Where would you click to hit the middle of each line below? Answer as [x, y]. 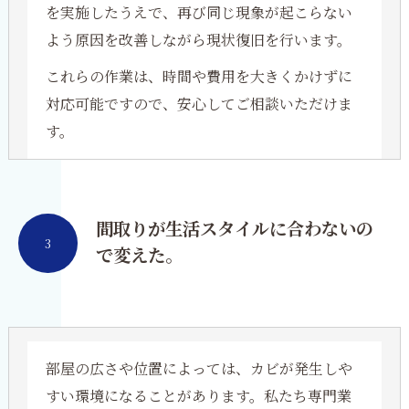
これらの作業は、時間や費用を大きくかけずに [199, 76]
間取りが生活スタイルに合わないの [235, 230]
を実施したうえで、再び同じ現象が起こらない [199, 12]
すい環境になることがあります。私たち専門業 [198, 396]
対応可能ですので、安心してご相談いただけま [199, 104]
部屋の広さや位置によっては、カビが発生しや [199, 368]
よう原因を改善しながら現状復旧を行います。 [198, 40]
